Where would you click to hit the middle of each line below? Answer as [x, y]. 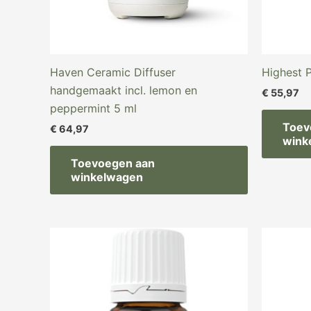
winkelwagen [107, 177]
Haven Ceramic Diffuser [113, 72]
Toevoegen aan [113, 163]
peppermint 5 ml [93, 108]
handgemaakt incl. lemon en [124, 90]
